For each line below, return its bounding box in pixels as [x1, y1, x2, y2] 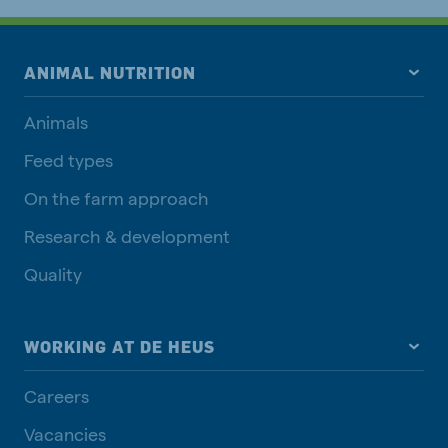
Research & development [24, 224, 230, 246]
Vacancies [24, 422, 106, 444]
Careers [24, 384, 89, 406]
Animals [24, 110, 88, 132]
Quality [24, 262, 82, 284]
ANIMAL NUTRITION [24, 62, 196, 83]
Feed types [24, 148, 113, 170]
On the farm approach [24, 186, 209, 208]
